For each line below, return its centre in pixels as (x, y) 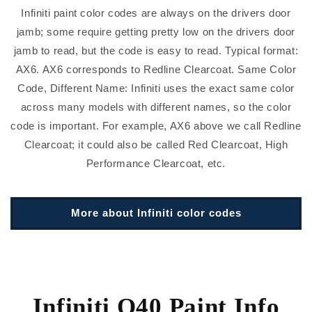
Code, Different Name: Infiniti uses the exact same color (156, 88)
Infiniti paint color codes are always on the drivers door (156, 13)
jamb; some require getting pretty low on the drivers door (156, 31)
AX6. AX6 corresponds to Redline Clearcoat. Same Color (156, 69)
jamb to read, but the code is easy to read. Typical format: (156, 50)
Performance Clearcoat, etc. (156, 163)
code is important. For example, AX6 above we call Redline (156, 125)
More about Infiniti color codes (156, 213)
